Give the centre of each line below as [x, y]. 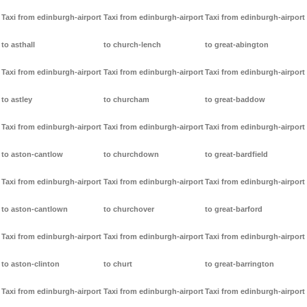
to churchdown [131, 155]
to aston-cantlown [35, 209]
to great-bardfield [237, 155]
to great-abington [237, 45]
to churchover [128, 209]
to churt [118, 264]
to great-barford [234, 209]
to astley [17, 100]
